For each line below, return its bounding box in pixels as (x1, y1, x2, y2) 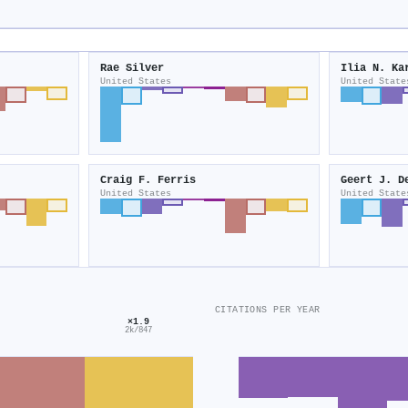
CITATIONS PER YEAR (215, 304, 321, 316)
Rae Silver (100, 62, 165, 76)
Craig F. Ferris (100, 174, 197, 188)
